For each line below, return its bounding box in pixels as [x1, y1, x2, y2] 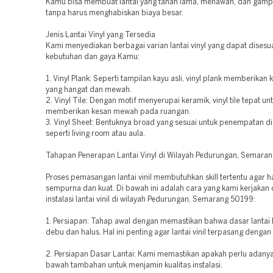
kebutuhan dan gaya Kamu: [46, 54, 140, 60]
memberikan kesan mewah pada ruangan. [46, 108, 191, 115]
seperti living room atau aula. [46, 130, 145, 137]
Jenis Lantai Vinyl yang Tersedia [46, 32, 155, 38]
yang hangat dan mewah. [46, 87, 132, 93]
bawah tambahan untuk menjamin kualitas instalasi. [46, 262, 222, 269]
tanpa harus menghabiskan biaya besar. [46, 10, 183, 16]
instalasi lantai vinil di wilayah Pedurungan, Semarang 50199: [46, 196, 255, 203]
